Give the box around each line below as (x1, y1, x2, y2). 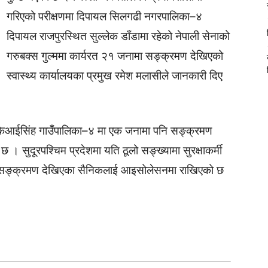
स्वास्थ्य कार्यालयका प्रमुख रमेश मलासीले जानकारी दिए (7, 69, 223, 83)
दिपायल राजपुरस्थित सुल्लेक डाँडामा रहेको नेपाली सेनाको (7, 29, 230, 43)
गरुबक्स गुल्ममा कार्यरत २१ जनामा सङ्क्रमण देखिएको (7, 49, 223, 63)
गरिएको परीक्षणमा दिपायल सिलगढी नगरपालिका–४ (7, 10, 202, 23)
